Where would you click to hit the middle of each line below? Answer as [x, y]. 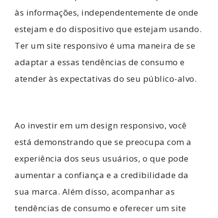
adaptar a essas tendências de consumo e [100, 62]
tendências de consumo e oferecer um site [100, 208]
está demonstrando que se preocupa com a [103, 142]
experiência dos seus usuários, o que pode [102, 159]
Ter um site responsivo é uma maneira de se [105, 45]
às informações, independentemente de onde [107, 12]
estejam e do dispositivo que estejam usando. [108, 29]
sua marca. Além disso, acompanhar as [95, 192]
